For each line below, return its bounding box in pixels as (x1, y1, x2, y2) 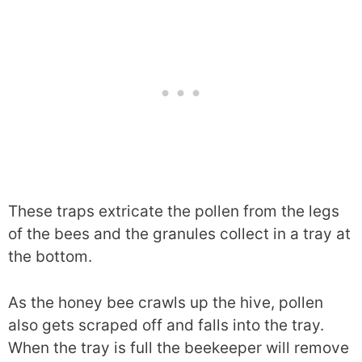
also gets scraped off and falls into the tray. (8, 315, 324, 335)
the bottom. (8, 247, 92, 266)
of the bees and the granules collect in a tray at (8, 225, 351, 243)
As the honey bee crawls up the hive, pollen (8, 293, 323, 312)
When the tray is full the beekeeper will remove (8, 338, 349, 357)
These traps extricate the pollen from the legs (8, 202, 339, 221)
